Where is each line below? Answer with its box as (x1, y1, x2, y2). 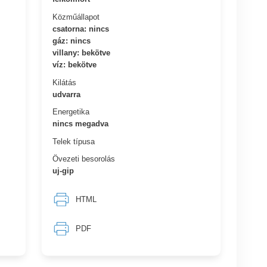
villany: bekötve (52, 48, 111, 57)
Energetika (52, 107, 90, 116)
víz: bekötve (52, 60, 97, 69)
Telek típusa (52, 136, 95, 146)
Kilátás (52, 77, 77, 87)
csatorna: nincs (52, 24, 110, 33)
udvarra (52, 89, 81, 99)
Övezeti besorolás (52, 154, 116, 163)
